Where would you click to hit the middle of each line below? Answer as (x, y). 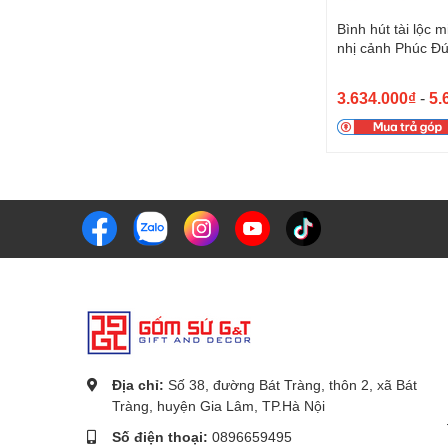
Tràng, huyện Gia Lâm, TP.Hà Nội (218, 405)
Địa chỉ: (140, 384)
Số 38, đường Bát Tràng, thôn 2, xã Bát (292, 384)
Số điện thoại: (162, 436)
